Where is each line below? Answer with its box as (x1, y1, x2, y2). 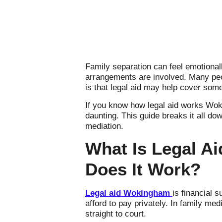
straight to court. (85, 209, 146, 219)
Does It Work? (85, 160, 201, 179)
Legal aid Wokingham (85, 188, 172, 198)
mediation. (85, 121, 123, 131)
